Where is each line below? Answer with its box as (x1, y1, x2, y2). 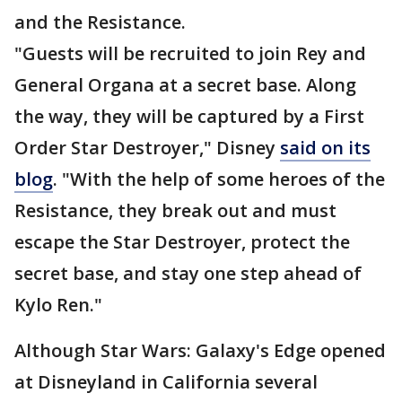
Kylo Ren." (14, 293, 102, 318)
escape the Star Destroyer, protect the (14, 230, 350, 255)
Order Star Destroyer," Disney (14, 135, 280, 161)
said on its (280, 135, 371, 161)
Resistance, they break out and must (14, 198, 336, 223)
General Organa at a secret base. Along (14, 73, 356, 98)
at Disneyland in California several (14, 370, 318, 395)
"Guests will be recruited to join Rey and (14, 41, 366, 66)
